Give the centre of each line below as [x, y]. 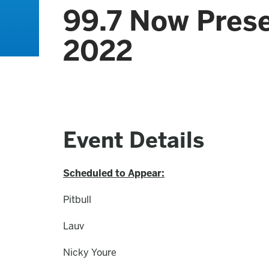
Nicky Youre [90, 252]
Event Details [134, 140]
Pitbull [77, 200]
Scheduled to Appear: [114, 173]
